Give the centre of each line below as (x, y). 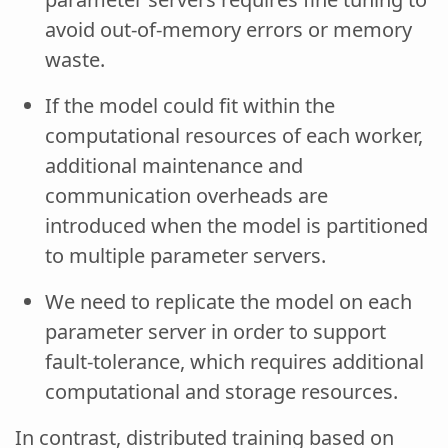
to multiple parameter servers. (185, 255)
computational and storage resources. (221, 391)
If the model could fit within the (190, 105)
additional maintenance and (174, 165)
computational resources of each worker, (234, 135)
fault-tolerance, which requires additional (234, 361)
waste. (75, 59)
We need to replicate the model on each (228, 301)
